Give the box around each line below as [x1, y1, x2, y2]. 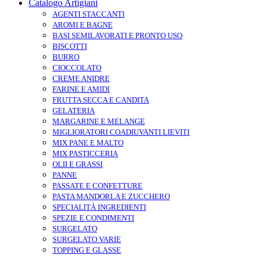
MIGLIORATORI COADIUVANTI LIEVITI [52, 127, 190, 136]
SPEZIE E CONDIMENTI [52, 213, 134, 222]
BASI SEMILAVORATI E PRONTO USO [52, 30, 182, 40]
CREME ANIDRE [52, 73, 110, 83]
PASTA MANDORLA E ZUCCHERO [52, 191, 170, 201]
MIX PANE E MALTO [52, 138, 123, 147]
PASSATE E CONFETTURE [52, 181, 142, 190]
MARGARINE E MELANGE [52, 116, 145, 126]
